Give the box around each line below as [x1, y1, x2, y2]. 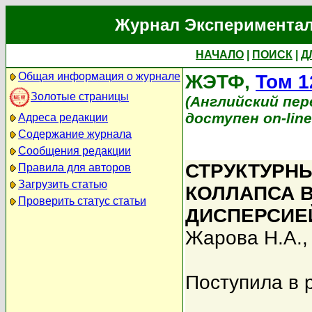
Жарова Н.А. [185, 227, 302, 249]
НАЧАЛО [196, 49, 244, 61]
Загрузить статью [18, 178, 107, 190]
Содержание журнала [18, 128, 132, 140]
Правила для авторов [18, 162, 131, 173]
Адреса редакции [18, 111, 108, 123]
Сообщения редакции [18, 145, 131, 157]
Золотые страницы [31, 90, 129, 102]
